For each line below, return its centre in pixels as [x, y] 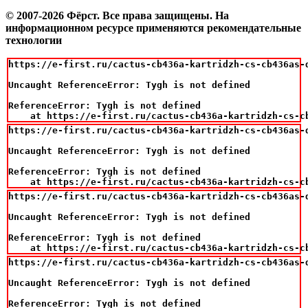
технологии [34, 40]
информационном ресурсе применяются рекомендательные [153, 27]
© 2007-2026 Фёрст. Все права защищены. [110, 15]
